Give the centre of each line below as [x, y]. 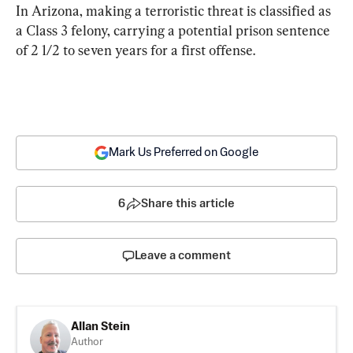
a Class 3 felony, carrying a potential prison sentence [175, 30]
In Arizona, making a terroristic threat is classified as [175, 10]
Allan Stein [100, 326]
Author [87, 342]
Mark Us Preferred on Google [184, 152]
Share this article [188, 203]
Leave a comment [183, 255]
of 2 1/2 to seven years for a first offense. [136, 50]
